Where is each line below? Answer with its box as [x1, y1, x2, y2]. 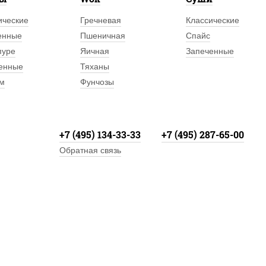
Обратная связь [59, 145, 121, 156]
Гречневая [80, 15, 122, 26]
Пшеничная [80, 31, 126, 41]
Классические [185, 15, 239, 26]
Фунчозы [80, 77, 115, 87]
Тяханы [80, 62, 110, 72]
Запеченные [185, 46, 234, 56]
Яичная [80, 46, 110, 56]
